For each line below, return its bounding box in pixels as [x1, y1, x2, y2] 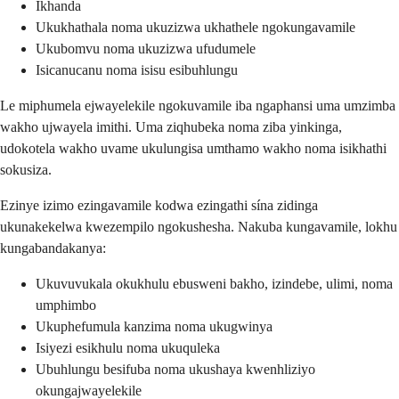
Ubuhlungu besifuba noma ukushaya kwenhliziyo [36, 361, 315, 377]
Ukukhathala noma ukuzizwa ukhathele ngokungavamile [36, 19, 355, 35]
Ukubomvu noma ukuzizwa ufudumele [36, 40, 256, 56]
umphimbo [36, 297, 96, 313]
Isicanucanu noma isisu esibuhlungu [36, 61, 238, 77]
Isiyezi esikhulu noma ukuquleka [36, 339, 220, 355]
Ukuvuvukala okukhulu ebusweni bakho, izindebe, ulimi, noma [36, 275, 393, 291]
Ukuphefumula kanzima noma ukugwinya [36, 318, 273, 334]
